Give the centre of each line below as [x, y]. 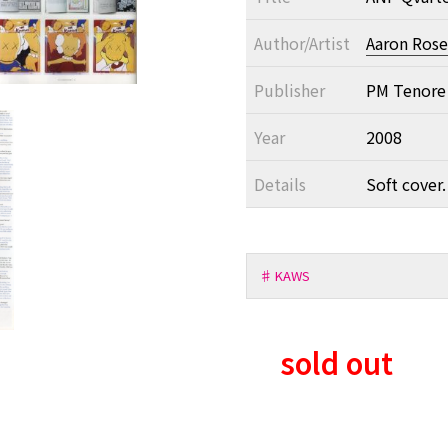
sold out [336, 362]
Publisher [289, 90]
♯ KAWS [284, 275]
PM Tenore [405, 90]
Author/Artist [301, 43]
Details [279, 184]
